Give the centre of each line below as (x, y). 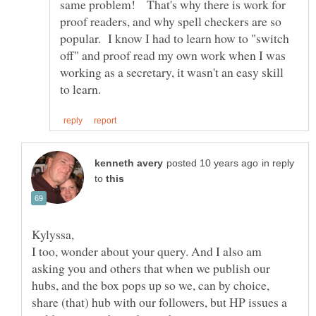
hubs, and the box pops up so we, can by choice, (151, 285)
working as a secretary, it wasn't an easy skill (172, 72)
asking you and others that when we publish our (151, 268)
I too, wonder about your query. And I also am (147, 251)
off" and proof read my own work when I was (173, 55)
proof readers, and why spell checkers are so (171, 22)
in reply (278, 164)
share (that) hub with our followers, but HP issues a (159, 302)
